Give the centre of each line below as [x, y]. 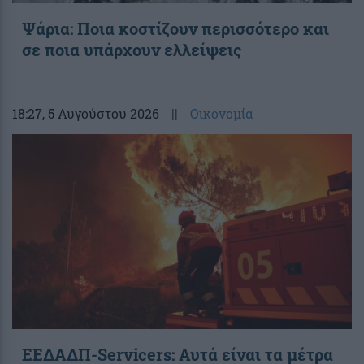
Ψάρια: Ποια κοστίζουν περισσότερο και [175, 28]
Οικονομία [221, 113]
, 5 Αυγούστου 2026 [101, 113]
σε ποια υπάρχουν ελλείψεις [132, 49]
